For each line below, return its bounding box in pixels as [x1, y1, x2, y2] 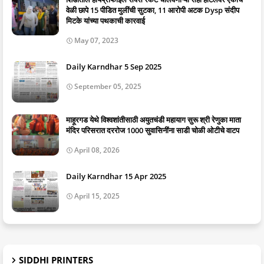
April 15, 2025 [74, 191, 120, 202]
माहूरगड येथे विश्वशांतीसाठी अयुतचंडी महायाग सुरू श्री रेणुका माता [66, 114, 241, 126]
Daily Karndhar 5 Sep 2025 [66, 61, 161, 72]
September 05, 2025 [74, 81, 141, 92]
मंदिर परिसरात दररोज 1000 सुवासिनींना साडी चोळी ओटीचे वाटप [66, 125, 239, 136]
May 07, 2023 [74, 35, 118, 46]
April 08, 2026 [74, 145, 120, 156]
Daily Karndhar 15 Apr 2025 [66, 171, 166, 182]
